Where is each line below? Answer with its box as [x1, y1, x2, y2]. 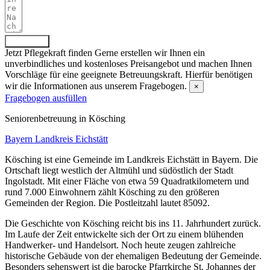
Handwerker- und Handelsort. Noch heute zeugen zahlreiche [5, 239, 236, 250]
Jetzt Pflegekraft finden [5, 47, 92, 58]
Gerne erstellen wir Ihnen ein [95, 47, 205, 58]
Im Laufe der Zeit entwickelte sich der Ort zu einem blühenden [5, 228, 243, 239]
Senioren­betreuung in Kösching [5, 113, 125, 124]
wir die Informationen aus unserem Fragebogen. [5, 80, 187, 91]
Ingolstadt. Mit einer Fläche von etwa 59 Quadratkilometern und [5, 175, 249, 186]
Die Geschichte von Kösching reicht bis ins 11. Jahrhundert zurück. [5, 218, 261, 228]
